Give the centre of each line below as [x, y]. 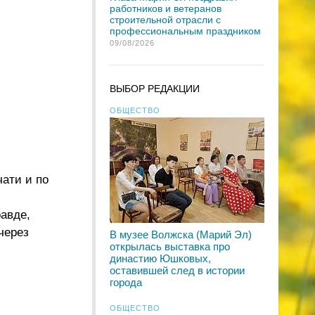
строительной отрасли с [165, 20]
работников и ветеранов [166, 8]
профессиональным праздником [185, 31]
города [126, 282]
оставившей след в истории [177, 270]
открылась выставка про [170, 246]
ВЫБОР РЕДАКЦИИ [155, 89]
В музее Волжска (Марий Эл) [181, 234]
